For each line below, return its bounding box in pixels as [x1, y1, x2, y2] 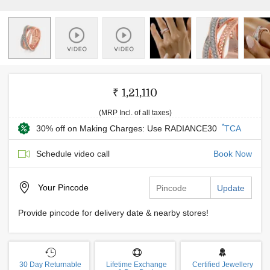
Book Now [213, 149, 252, 159]
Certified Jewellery [192, 260, 253, 269]
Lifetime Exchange [106, 260, 167, 269]
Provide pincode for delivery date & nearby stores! [18, 208, 209, 218]
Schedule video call [36, 149, 110, 159]
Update [217, 183, 245, 193]
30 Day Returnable [19, 260, 82, 269]
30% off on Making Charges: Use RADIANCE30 [36, 124, 219, 133]
